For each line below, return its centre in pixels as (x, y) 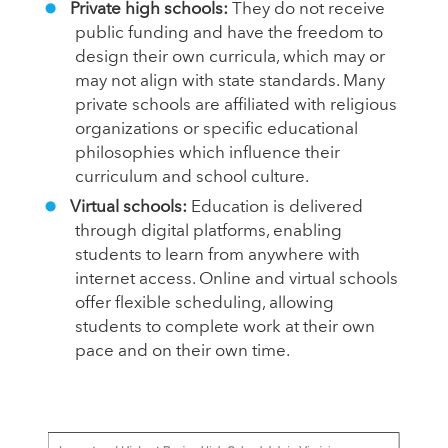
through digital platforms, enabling (208, 232)
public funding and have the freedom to (229, 34)
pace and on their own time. (182, 352)
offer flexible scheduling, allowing (204, 304)
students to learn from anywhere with (217, 256)
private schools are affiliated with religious (236, 106)
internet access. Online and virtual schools (236, 280)
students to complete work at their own (225, 328)
